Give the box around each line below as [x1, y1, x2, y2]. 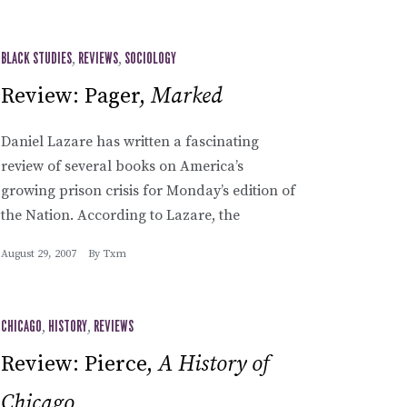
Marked [151, 82, 223, 110]
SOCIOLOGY [124, 51, 176, 66]
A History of [158, 350, 269, 378]
